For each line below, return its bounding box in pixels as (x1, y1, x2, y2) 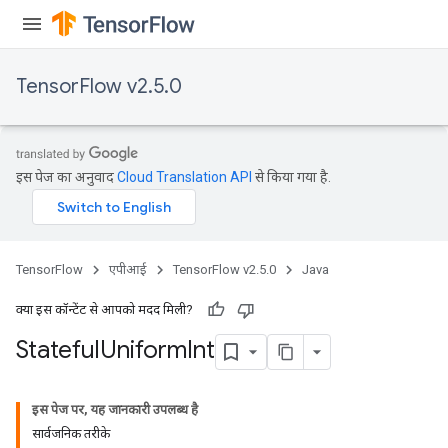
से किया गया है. (252, 169, 331, 185)
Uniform (100, 335, 187, 366)
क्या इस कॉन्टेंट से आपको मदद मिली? (16, 302, 193, 317)
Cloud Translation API (117, 169, 252, 185)
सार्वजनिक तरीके (32, 426, 110, 441)
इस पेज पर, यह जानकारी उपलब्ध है (32, 402, 198, 417)
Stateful (16, 335, 100, 366)
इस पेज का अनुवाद (16, 169, 117, 185)
